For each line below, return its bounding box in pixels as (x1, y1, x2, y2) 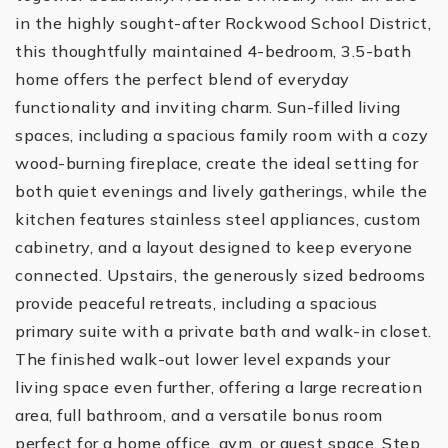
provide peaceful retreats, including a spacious (15, 293, 378, 313)
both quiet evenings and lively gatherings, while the (15, 181, 427, 201)
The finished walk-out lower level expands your (15, 349, 390, 369)
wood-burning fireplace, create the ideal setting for (15, 153, 418, 173)
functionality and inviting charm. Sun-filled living (15, 97, 401, 117)
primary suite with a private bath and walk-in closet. (15, 321, 432, 341)
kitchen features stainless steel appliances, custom (15, 209, 421, 229)
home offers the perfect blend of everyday (15, 69, 350, 89)
